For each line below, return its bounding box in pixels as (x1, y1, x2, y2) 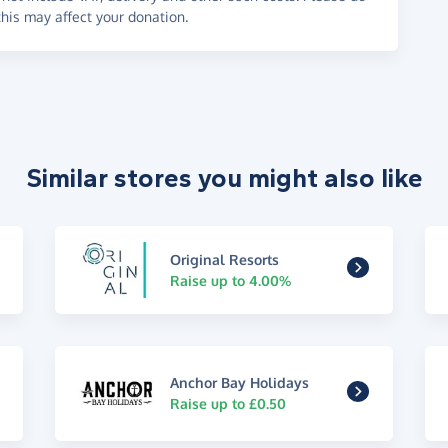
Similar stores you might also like (25, 162, 423, 194)
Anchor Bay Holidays (170, 374, 310, 392)
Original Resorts (170, 250, 280, 268)
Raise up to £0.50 (170, 395, 287, 413)
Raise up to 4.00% (170, 271, 292, 289)
